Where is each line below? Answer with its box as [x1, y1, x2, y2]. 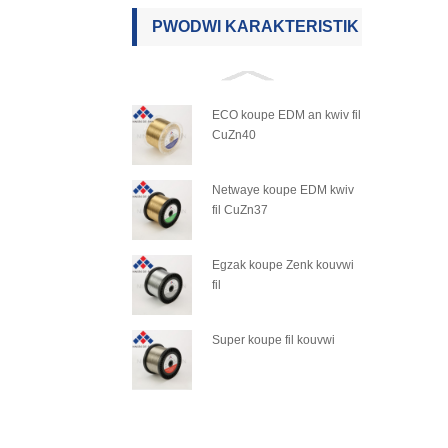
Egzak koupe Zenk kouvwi [212, 258, 354, 272]
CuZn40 [212, 128, 256, 142]
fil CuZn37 [212, 203, 268, 217]
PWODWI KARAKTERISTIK [152, 18, 359, 35]
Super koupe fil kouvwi [212, 333, 335, 347]
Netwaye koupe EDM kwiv [212, 183, 354, 197]
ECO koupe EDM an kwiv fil [212, 108, 361, 122]
